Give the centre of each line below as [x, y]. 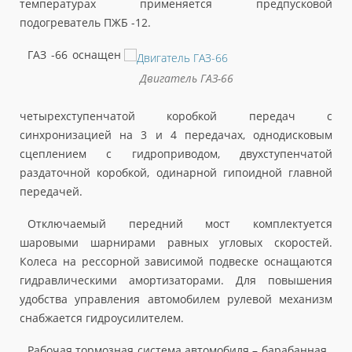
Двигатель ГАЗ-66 [187, 79]
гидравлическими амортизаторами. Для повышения [176, 280]
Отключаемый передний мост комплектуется [180, 223]
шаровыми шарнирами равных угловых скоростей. [176, 242]
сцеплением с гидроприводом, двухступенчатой [176, 153]
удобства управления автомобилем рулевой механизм [176, 299]
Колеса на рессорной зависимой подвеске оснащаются [176, 261]
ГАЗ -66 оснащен [74, 55]
